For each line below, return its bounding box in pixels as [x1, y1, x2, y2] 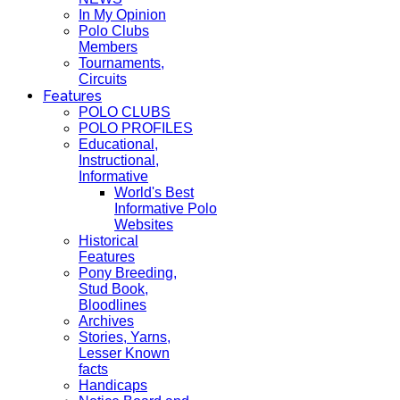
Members [79, 39, 137, 54]
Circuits [79, 71, 127, 87]
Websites [114, 217, 173, 232]
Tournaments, [79, 55, 164, 71]
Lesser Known [79, 346, 170, 361]
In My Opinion [79, 7, 166, 22]
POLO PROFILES [79, 121, 193, 136]
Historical [79, 233, 138, 248]
